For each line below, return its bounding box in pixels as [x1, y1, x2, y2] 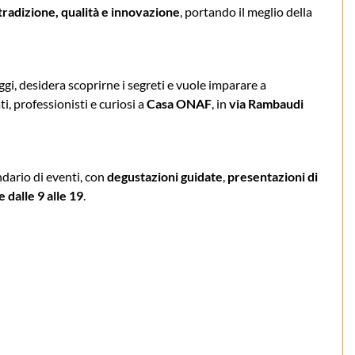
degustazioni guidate [107, 168, 223, 184]
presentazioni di [227, 168, 318, 184]
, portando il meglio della [180, 3, 312, 19]
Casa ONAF [147, 95, 212, 111]
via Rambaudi [229, 95, 303, 111]
